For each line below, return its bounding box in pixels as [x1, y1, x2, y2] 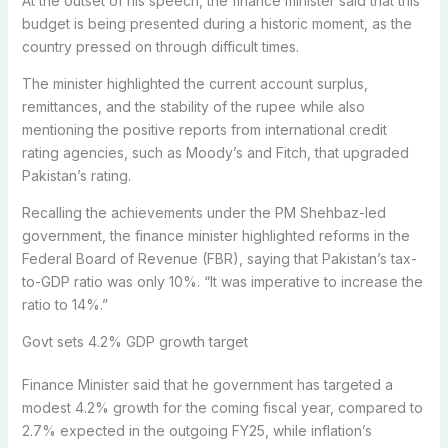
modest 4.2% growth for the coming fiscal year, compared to [21, 398, 423, 416]
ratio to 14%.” [21, 295, 108, 313]
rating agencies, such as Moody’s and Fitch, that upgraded [21, 143, 409, 161]
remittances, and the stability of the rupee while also [21, 97, 365, 115]
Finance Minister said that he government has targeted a [21, 375, 393, 393]
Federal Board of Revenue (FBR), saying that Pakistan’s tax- [21, 249, 417, 267]
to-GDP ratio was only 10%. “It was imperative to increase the [21, 272, 423, 290]
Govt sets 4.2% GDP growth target [21, 332, 248, 350]
